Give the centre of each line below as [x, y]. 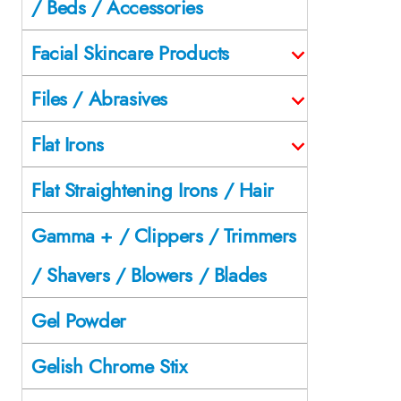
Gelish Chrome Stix [109, 366]
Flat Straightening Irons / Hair [153, 189]
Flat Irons [68, 144]
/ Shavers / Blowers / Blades [149, 274]
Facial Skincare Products [130, 52]
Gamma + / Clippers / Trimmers [164, 235]
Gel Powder [79, 320]
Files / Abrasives [99, 98]
